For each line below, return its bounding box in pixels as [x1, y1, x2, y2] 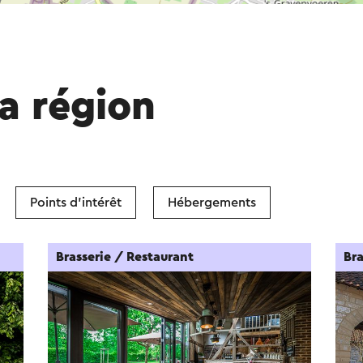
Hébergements [168, 196, 256, 209]
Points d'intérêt [30, 196, 122, 209]
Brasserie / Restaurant [56, 250, 194, 263]
